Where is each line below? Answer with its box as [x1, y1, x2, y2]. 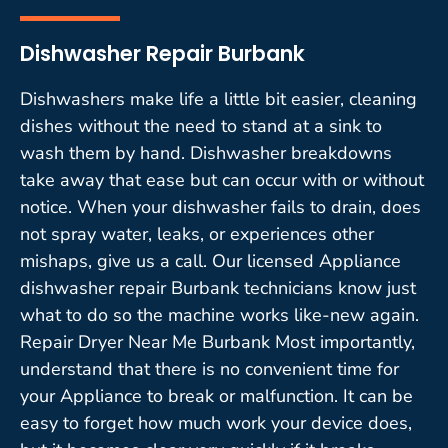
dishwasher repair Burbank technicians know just [20, 275, 416, 300]
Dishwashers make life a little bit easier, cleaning [20, 86, 417, 111]
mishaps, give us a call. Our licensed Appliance [20, 248, 401, 273]
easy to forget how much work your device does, [20, 410, 412, 435]
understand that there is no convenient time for [20, 356, 399, 381]
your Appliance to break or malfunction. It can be [20, 383, 413, 408]
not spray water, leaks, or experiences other [20, 221, 374, 246]
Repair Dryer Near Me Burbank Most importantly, [20, 329, 415, 354]
